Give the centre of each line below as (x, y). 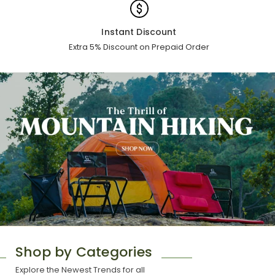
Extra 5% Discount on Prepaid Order (139, 47)
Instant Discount (139, 32)
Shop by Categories (84, 252)
